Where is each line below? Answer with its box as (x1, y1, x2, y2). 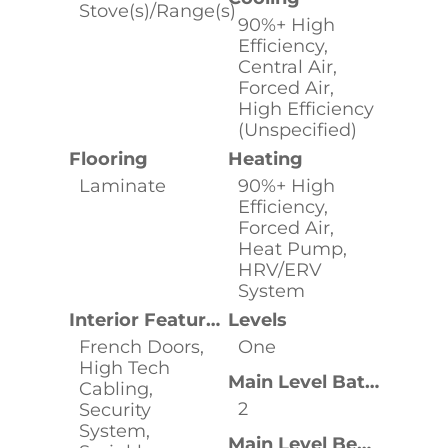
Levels (228, 308, 287, 331)
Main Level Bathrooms (365, 370, 379, 393)
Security (78, 398, 151, 421)
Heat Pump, (238, 237, 347, 260)
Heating (228, 147, 303, 170)
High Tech (78, 356, 170, 379)
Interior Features (205, 308, 220, 331)
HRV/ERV (238, 258, 322, 281)
